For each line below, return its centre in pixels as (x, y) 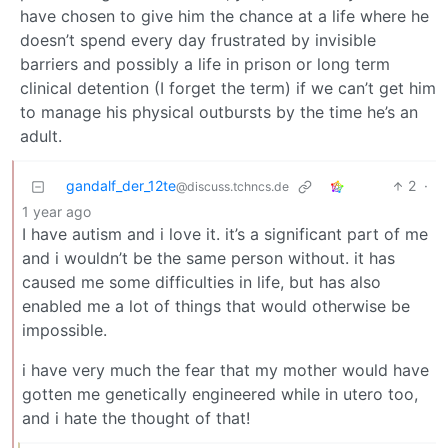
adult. (41, 136)
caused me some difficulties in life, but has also (201, 282)
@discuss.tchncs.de (232, 187)
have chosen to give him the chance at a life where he (224, 16)
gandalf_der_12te (121, 186)
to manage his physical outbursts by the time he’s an (219, 112)
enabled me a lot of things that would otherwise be (216, 306)
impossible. (64, 330)
